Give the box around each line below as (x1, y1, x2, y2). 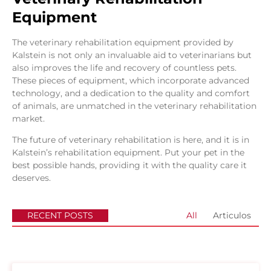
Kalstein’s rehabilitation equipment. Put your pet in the (12, 147, 244, 158)
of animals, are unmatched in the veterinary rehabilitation (12, 100, 256, 111)
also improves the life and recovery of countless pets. (12, 62, 237, 73)
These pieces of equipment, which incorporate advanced (12, 74, 249, 86)
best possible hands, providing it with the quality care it (12, 160, 247, 171)
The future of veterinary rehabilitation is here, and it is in (12, 134, 249, 146)
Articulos (213, 209, 251, 221)
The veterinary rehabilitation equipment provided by (12, 36, 233, 48)
